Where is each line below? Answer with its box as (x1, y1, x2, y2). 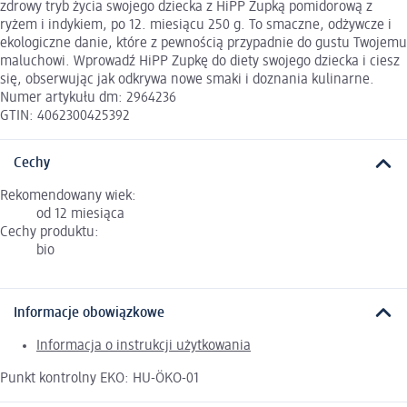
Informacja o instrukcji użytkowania (36, 338, 251, 353)
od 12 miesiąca (36, 207, 124, 223)
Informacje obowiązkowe (14, 305, 164, 321)
